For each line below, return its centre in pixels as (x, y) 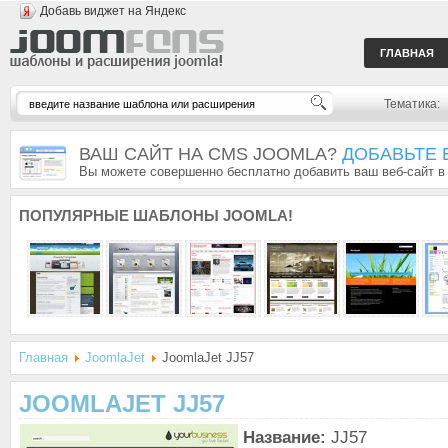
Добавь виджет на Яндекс (113, 11)
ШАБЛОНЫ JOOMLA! (211, 215)
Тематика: (412, 104)
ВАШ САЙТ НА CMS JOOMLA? (210, 154)
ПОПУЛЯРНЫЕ (74, 215)
